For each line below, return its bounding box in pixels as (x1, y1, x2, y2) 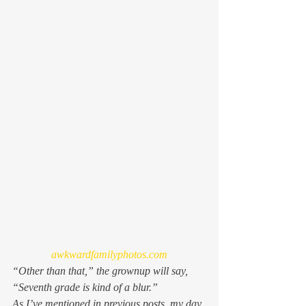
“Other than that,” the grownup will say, (12, 264, 191, 277)
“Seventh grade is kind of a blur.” (12, 281, 158, 293)
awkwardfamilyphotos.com (51, 248, 167, 260)
